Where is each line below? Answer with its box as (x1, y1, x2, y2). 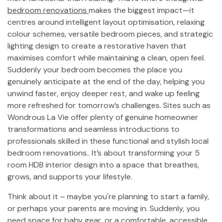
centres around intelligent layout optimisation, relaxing (7, 17, 205, 27)
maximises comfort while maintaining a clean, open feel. (7, 53, 205, 63)
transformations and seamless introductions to (7, 124, 179, 134)
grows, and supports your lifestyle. (7, 171, 132, 182)
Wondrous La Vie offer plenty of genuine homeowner (7, 112, 198, 122)
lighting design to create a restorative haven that (7, 41, 186, 51)
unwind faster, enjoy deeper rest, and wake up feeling (7, 88, 200, 99)
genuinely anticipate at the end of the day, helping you (7, 76, 205, 87)
